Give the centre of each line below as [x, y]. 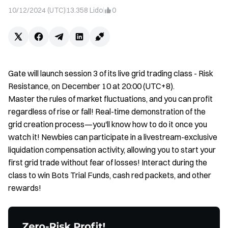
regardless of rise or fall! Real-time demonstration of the [107, 111]
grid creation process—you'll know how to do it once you [108, 124]
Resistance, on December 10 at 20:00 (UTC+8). [91, 86]
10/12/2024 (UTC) [37, 10]
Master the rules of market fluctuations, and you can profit [110, 99]
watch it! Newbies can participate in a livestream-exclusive [113, 137]
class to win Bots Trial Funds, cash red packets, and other [110, 175]
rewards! [25, 188]
